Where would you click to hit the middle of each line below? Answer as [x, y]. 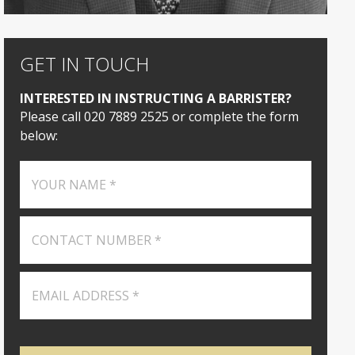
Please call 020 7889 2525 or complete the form [160, 116]
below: [39, 135]
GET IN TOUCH [85, 63]
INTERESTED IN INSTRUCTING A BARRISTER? [156, 98]
